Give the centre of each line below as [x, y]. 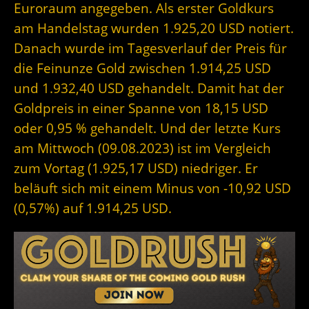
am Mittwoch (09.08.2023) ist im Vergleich [142, 148]
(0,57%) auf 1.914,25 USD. [93, 208]
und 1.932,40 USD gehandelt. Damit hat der [149, 88]
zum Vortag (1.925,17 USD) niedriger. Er [136, 168]
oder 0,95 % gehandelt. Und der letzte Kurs [147, 128]
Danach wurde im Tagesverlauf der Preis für [150, 48]
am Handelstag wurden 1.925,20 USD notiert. [154, 28]
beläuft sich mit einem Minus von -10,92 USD [152, 188]
